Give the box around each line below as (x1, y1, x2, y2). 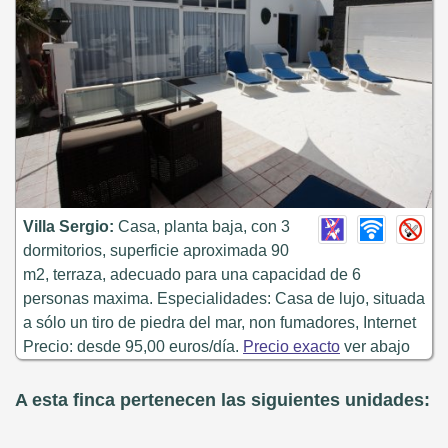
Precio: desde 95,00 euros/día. (23, 338, 243, 355)
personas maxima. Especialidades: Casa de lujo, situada (23, 290, 425, 307)
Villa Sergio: (23, 218, 114, 235)
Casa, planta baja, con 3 (114, 218, 290, 235)
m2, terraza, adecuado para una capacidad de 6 (23, 266, 361, 283)
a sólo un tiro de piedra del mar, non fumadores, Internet (23, 314, 416, 331)
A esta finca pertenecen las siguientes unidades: (15, 390, 430, 410)
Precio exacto (243, 338, 340, 355)
